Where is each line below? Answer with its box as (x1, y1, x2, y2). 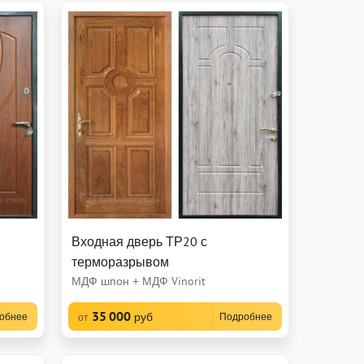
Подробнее (219, 310, 272, 323)
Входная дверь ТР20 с (71, 233, 207, 250)
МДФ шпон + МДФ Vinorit (71, 274, 206, 289)
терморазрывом (71, 253, 169, 271)
